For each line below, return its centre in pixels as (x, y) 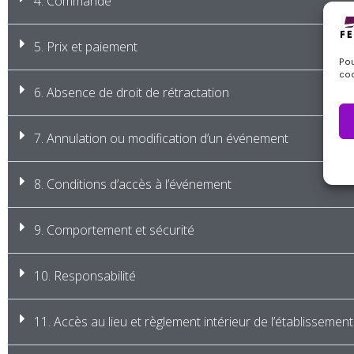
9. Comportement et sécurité (114, 230)
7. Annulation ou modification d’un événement (161, 139)
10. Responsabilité (85, 276)
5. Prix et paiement (86, 47)
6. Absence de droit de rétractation (132, 93)
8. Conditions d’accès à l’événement (133, 185)
